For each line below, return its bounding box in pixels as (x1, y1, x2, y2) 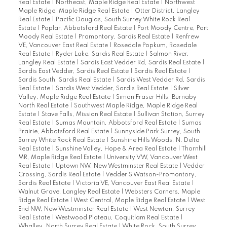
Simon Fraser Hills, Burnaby (116, 94, 197, 101)
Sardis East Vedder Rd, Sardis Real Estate (80, 60, 202, 66)
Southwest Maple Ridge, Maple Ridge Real (73, 103, 198, 109)
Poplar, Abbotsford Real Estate (41, 25, 133, 32)
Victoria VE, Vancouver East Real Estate (75, 180, 192, 187)
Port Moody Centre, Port (137, 25, 208, 32)
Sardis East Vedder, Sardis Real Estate (18, 68, 130, 75)
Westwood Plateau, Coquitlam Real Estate (55, 215, 180, 221)
